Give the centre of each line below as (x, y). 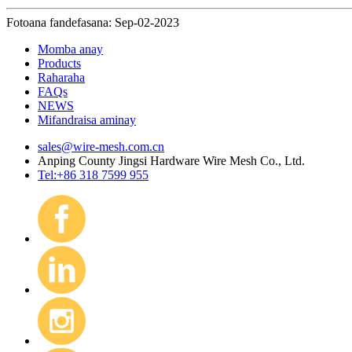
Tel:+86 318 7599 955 (93, 174)
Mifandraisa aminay (87, 119)
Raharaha (61, 77)
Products (59, 63)
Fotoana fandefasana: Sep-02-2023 (93, 22)
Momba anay (70, 49)
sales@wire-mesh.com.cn (101, 146)
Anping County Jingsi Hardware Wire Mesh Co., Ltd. (171, 160)
